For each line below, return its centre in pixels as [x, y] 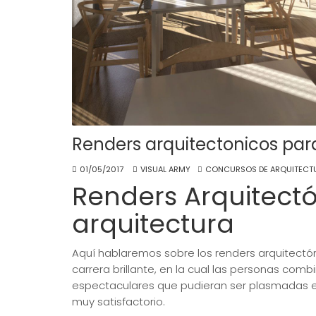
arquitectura [153, 224]
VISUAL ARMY [165, 170]
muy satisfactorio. [119, 302]
